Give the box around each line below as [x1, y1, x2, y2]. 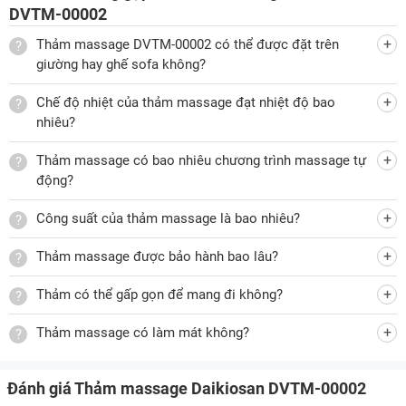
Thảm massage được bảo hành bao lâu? [36, 248, 278, 266]
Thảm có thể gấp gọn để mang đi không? [36, 286, 283, 304]
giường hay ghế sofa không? [36, 56, 206, 73]
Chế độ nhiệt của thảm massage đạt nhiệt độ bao [36, 94, 335, 111]
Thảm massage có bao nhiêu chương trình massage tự [36, 152, 366, 169]
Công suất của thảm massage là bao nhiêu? [36, 210, 300, 227]
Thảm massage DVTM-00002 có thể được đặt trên [36, 36, 339, 53]
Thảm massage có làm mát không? [36, 324, 249, 342]
